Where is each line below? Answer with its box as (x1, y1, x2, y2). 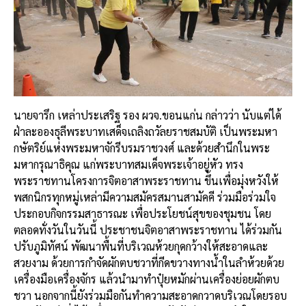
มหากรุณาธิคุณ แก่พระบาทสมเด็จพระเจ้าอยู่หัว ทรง (14, 157, 243, 172)
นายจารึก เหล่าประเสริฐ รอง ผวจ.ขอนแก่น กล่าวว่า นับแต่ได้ (14, 108, 281, 123)
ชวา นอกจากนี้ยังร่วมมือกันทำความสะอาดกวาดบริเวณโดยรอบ (14, 288, 287, 303)
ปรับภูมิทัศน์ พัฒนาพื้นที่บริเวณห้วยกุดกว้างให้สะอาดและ (14, 239, 268, 254)
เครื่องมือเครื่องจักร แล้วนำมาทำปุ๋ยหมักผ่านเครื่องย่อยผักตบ (14, 272, 279, 287)
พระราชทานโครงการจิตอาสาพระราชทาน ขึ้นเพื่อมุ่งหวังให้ (14, 173, 279, 189)
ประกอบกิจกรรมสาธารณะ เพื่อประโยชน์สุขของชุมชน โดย (14, 206, 271, 221)
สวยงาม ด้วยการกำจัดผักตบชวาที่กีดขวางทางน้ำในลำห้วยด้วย (14, 255, 284, 270)
